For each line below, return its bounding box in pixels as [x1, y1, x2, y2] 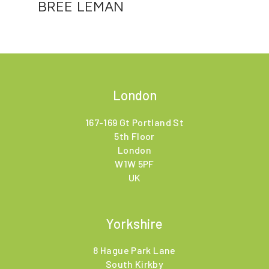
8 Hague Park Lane [93, 244, 176, 256]
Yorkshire [106, 215, 163, 231]
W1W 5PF [115, 157, 154, 169]
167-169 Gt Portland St [85, 116, 184, 128]
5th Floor [114, 130, 155, 142]
